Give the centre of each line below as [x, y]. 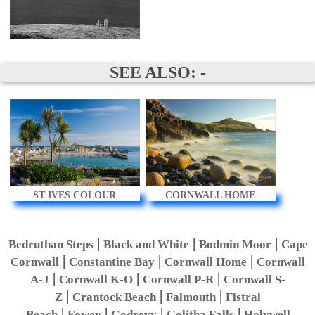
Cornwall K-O [96, 279]
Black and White [146, 244]
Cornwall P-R [179, 279]
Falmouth [191, 297]
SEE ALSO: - [157, 72]
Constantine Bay [112, 262]
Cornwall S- [255, 279]
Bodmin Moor [235, 244]
